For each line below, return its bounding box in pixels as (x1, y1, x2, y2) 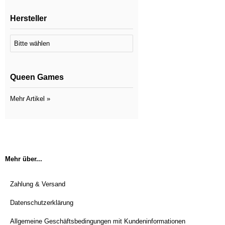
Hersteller (10, 14, 47, 23)
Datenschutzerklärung (10, 199, 73, 206)
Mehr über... (5, 155, 42, 163)
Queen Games (10, 73, 64, 81)
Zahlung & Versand (10, 180, 65, 188)
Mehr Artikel (10, 95, 45, 102)
